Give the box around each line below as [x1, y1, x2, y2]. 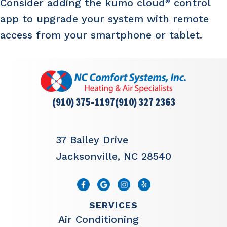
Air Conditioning [58, 213, 139, 226]
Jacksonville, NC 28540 [56, 150, 171, 163]
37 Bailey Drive [56, 134, 128, 146]
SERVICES [89, 200, 138, 211]
